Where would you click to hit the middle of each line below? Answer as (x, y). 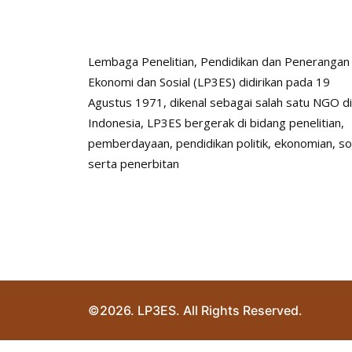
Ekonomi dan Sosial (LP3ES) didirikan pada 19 (209, 82)
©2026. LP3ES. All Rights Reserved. (195, 311)
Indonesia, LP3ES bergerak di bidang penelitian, (216, 123)
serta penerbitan (134, 164)
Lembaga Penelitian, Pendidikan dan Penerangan (219, 62)
